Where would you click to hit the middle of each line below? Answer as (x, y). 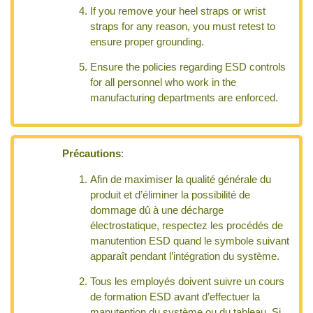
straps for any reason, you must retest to (183, 26)
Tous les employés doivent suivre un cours (188, 282)
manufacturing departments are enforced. (184, 98)
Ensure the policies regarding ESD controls (188, 67)
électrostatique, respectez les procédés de (187, 225)
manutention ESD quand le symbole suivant (190, 241)
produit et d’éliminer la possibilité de (170, 195)
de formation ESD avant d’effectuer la (175, 297)
